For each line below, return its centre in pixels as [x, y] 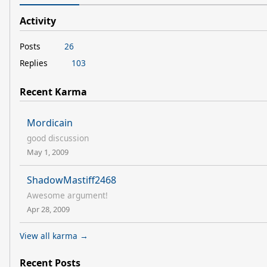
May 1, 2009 [48, 152]
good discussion [58, 138]
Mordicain [50, 123]
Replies [34, 63]
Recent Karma [53, 91]
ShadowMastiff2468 [72, 180]
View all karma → [54, 236]
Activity [38, 21]
